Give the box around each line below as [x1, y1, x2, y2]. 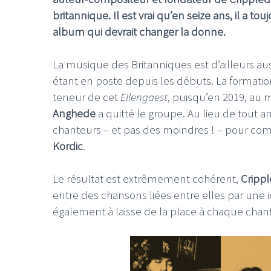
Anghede [53, 105, 98, 120]
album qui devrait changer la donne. [53, 24, 226, 39]
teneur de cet [53, 89, 120, 104]
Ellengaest [120, 89, 168, 104]
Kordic [53, 138, 83, 153]
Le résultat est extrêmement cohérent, [53, 171, 238, 186]
